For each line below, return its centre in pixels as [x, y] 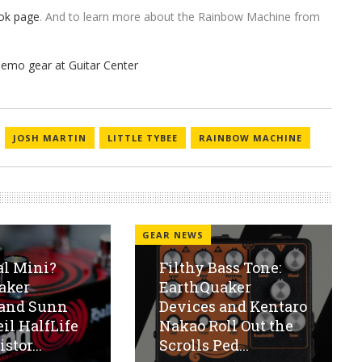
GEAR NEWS [173, 235]
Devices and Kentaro [233, 307]
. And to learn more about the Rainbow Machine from [180, 17]
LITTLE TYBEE [143, 138]
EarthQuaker [205, 287]
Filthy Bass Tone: [220, 268]
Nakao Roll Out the [226, 326]
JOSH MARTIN [50, 138]
